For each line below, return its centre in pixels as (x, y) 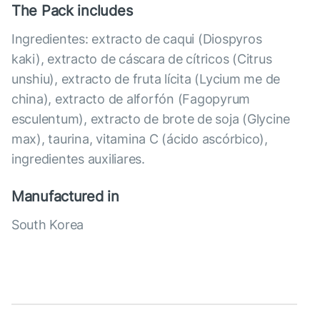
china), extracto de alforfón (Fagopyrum (131, 99)
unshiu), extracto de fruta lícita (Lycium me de (146, 79)
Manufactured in (65, 197)
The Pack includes (72, 11)
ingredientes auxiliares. (78, 159)
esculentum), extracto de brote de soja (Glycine (151, 119)
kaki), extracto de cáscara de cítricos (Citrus (142, 59)
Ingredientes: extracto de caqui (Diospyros (137, 39)
